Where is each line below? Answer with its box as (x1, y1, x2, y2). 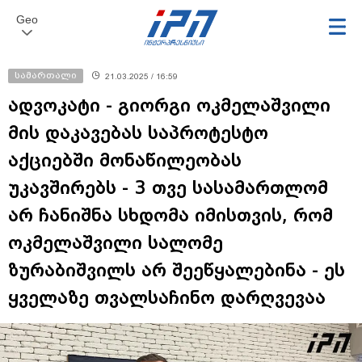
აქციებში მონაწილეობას (8, 149, 242, 171)
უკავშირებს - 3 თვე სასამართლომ (8, 177, 328, 199)
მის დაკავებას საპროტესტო (8, 122, 268, 144)
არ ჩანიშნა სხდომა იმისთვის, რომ (8, 204, 333, 226)
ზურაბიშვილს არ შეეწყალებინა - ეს (8, 259, 345, 281)
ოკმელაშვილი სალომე (8, 232, 223, 254)
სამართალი (15, 69, 77, 82)
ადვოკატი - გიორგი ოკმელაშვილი (8, 95, 330, 116)
